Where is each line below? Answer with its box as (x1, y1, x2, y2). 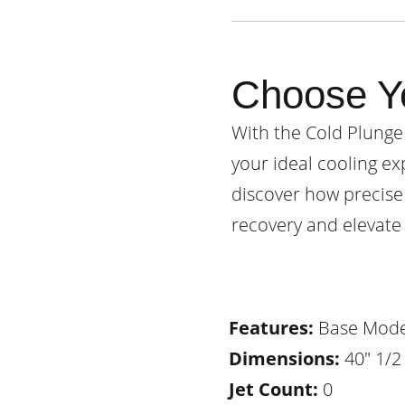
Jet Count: (229, 377, 318, 401)
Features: (229, 316, 314, 340)
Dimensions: (229, 346, 340, 371)
